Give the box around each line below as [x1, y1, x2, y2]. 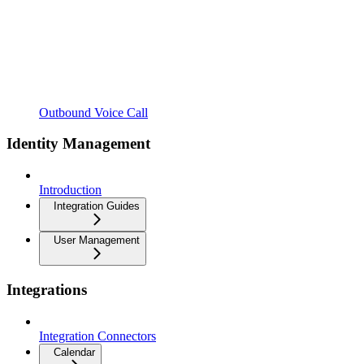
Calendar [54, 345, 95, 358]
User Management [54, 234, 140, 247]
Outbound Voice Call [39, 105, 148, 119]
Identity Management [6, 135, 150, 153]
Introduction [39, 183, 102, 197]
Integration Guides [54, 200, 140, 213]
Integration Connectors [39, 328, 156, 343]
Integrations [6, 280, 87, 298]
